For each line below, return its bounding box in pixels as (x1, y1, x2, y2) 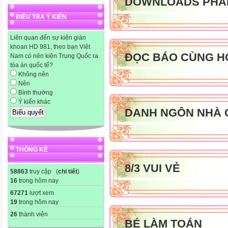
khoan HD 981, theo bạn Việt (10, 43, 90, 51)
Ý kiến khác (17, 98, 50, 106)
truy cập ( (28, 167, 58, 175)
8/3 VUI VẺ (125, 161, 180, 175)
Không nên (17, 71, 49, 78)
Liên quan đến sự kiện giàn (10, 34, 86, 42)
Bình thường (17, 89, 53, 97)
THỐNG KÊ (16, 146, 48, 153)
